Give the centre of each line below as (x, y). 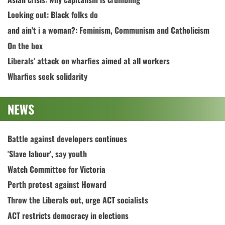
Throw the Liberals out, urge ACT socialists (78, 200)
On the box (25, 45)
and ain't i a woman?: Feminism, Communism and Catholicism (108, 30)
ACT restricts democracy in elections (68, 215)
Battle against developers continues (67, 138)
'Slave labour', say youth (47, 154)
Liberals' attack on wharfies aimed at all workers (89, 61)
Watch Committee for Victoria (57, 169)
